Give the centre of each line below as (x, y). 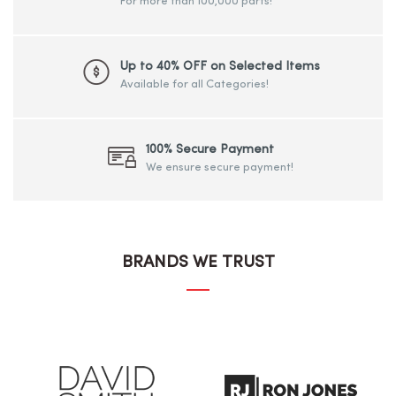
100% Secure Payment (210, 150)
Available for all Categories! (194, 85)
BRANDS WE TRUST (198, 263)
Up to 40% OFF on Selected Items (220, 67)
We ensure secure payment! (220, 168)
